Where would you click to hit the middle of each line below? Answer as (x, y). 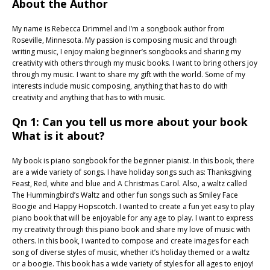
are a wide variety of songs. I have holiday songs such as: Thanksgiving (132, 172)
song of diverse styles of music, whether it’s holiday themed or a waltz (131, 253)
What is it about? (58, 136)
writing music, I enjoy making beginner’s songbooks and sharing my (127, 52)
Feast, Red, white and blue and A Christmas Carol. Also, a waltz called (130, 184)
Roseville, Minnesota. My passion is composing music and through (124, 40)
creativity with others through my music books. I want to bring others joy (135, 63)
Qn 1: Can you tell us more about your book (130, 122)
